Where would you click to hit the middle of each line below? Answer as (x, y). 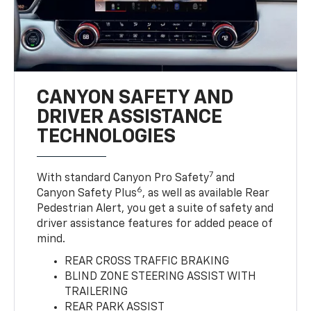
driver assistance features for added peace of (155, 224)
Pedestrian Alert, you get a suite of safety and (155, 209)
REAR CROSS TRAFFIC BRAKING (147, 261)
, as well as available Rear (206, 193)
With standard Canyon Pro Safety (123, 178)
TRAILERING (96, 292)
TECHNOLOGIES (107, 136)
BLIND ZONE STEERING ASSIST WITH (161, 277)
